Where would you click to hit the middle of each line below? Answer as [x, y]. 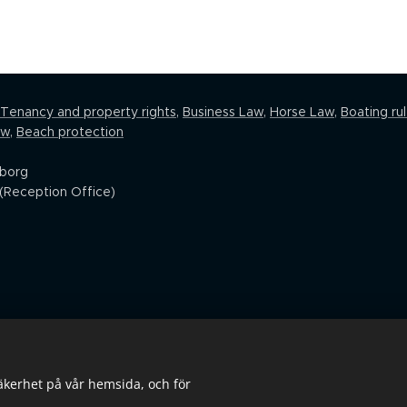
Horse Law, [303, 112]
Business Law [223, 112]
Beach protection [70, 132]
